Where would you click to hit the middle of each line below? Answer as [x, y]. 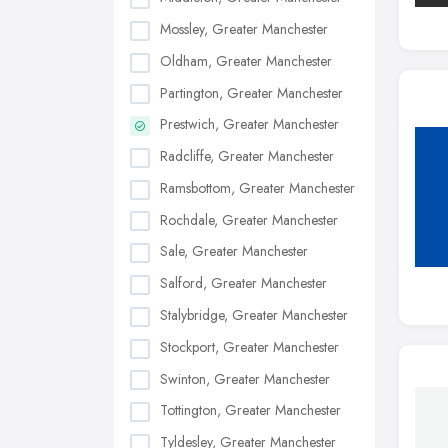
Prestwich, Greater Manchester [249, 124]
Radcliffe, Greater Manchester [247, 156]
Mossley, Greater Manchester [244, 28]
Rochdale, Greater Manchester [249, 219]
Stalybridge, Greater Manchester [254, 315]
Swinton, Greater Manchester [245, 378]
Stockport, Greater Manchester [249, 346]
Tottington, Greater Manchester [250, 410]
